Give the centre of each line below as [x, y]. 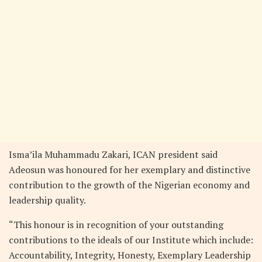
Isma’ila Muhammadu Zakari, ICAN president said [113, 154]
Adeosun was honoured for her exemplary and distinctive [130, 169]
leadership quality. [47, 200]
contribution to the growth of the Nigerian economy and [129, 185]
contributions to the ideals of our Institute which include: [131, 239]
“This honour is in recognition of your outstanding [116, 224]
